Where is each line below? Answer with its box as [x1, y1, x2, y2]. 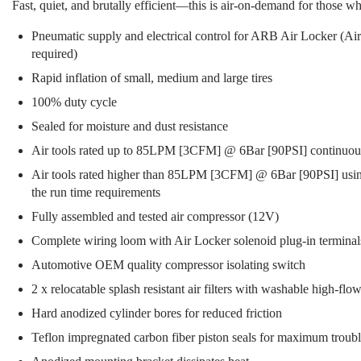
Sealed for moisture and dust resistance [31, 119, 228, 133]
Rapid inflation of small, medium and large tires [31, 71, 272, 85]
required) [31, 47, 77, 60]
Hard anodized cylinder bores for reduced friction [31, 306, 282, 320]
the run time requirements [31, 185, 160, 199]
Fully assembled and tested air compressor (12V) [31, 210, 279, 223]
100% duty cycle [31, 95, 117, 109]
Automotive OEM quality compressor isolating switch [31, 258, 305, 272]
